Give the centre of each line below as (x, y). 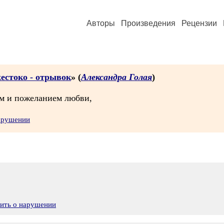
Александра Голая (116, 77)
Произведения (148, 23)
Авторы (101, 23)
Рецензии (199, 23)
